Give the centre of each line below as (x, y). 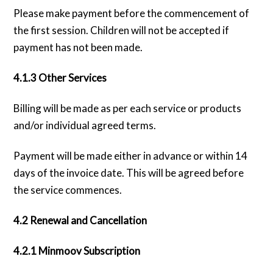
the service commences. (68, 190)
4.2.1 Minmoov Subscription (77, 251)
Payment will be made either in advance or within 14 (131, 155)
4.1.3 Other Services (60, 77)
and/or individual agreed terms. (85, 125)
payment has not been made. (78, 47)
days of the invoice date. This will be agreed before (129, 172)
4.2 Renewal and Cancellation (80, 220)
